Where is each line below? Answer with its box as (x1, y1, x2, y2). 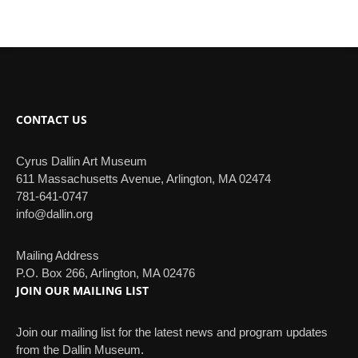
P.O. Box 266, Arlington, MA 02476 (16, 266, 195, 280)
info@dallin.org (16, 207, 93, 221)
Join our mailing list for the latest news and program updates (16, 325, 328, 340)
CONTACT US (16, 112, 87, 128)
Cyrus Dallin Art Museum (16, 154, 147, 169)
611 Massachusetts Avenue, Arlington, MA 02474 (16, 172, 271, 186)
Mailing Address (16, 249, 99, 263)
